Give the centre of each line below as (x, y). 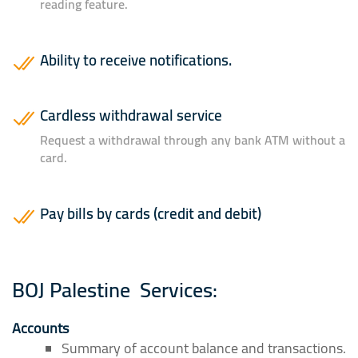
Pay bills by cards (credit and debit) (151, 213)
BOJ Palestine (74, 289)
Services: (176, 289)
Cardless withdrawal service (131, 115)
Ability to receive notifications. (136, 60)
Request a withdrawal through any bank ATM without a (193, 139)
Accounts (40, 328)
